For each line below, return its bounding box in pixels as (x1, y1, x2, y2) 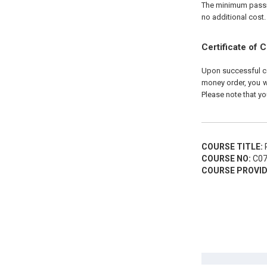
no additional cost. (201, 13, 266, 21)
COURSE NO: (201, 154, 251, 163)
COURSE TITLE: (201, 142, 263, 151)
